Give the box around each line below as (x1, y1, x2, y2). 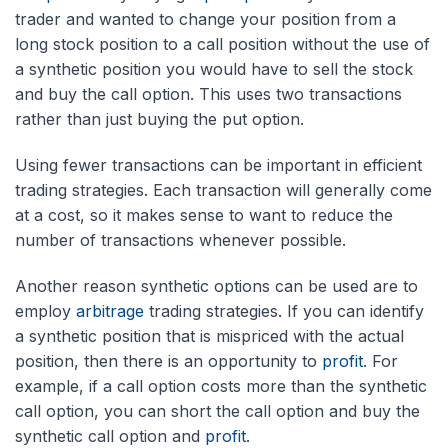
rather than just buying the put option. (15, 109, 304, 130)
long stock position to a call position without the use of (15, 34, 430, 55)
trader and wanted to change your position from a (15, 9, 396, 30)
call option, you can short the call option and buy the (15, 401, 420, 422)
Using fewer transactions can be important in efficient (15, 155, 422, 176)
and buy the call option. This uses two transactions (15, 84, 402, 105)
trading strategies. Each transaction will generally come (15, 180, 432, 201)
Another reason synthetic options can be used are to (15, 276, 418, 297)
